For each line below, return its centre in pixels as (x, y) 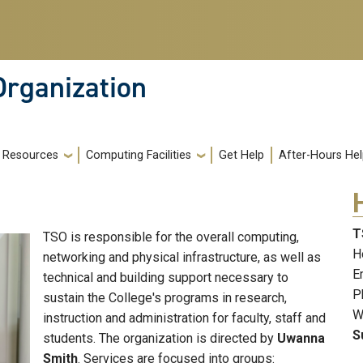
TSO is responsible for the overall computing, (171, 237)
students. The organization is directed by (160, 339)
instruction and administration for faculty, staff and (184, 318)
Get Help (241, 156)
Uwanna (301, 339)
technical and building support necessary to (166, 278)
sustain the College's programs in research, (165, 298)
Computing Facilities (139, 156)
